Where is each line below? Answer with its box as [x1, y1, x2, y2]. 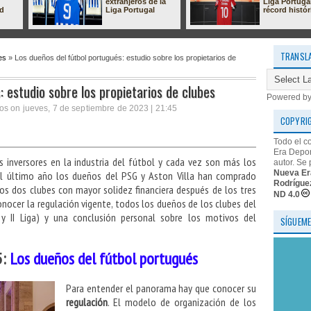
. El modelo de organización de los [108, 295, 256, 310]
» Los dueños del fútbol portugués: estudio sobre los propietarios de [6, 53, 236, 62]
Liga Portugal [106, 6, 155, 14]
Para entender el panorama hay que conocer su [66, 281, 256, 296]
